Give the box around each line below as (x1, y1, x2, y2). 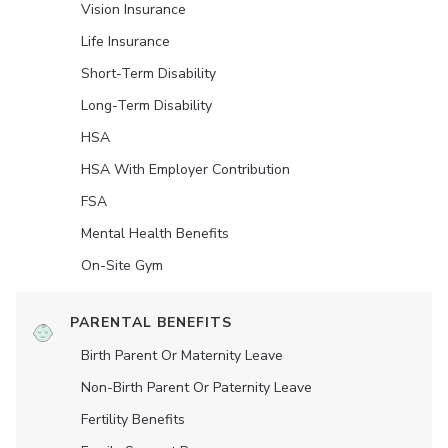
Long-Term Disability (81, 96, 212, 116)
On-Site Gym (81, 256, 163, 276)
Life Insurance (81, 32, 170, 52)
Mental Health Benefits (81, 224, 229, 244)
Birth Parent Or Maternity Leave (81, 346, 283, 366)
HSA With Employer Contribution (81, 160, 290, 180)
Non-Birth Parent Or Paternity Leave (81, 378, 312, 398)
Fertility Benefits (81, 410, 185, 430)
